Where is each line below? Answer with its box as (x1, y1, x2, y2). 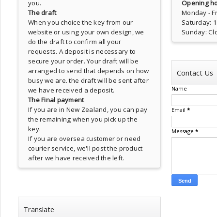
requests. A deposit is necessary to (28, 47, 136, 56)
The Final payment (28, 95, 84, 104)
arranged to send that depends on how (28, 66, 149, 75)
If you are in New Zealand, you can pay (28, 105, 148, 114)
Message (171, 127, 195, 135)
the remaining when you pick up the (28, 115, 138, 124)
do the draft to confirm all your (28, 37, 122, 46)
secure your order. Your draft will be (28, 57, 139, 65)
